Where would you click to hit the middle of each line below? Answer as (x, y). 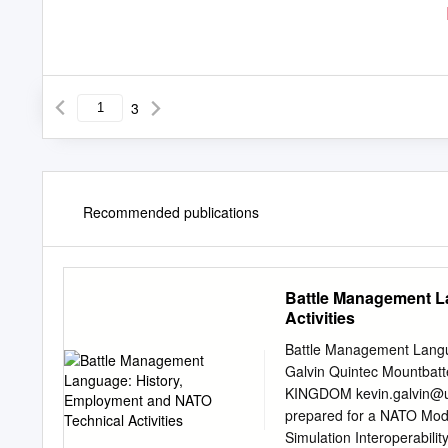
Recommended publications (171, 211)
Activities (320, 317)
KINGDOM (320, 392)
